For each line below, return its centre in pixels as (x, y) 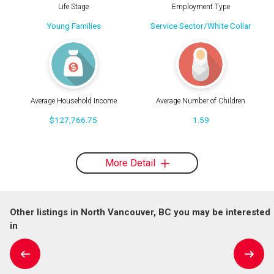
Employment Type (201, 6)
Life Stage (73, 6)
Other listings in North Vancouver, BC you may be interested (140, 212)
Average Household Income (73, 101)
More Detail (131, 163)
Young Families (73, 25)
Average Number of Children (201, 101)
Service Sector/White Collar (201, 25)
